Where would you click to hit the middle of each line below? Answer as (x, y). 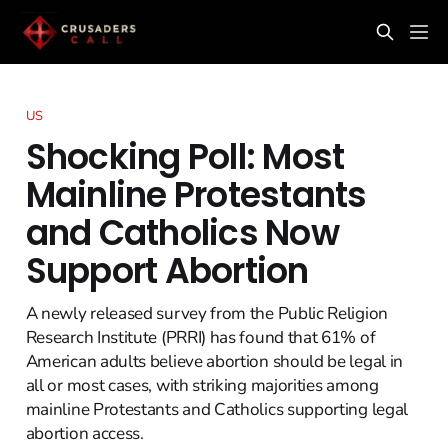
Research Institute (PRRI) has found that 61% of (200, 337)
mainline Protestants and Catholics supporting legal (216, 409)
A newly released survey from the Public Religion (206, 313)
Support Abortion (167, 270)
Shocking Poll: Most (185, 156)
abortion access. (84, 433)
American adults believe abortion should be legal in (214, 361)
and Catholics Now (182, 232)
